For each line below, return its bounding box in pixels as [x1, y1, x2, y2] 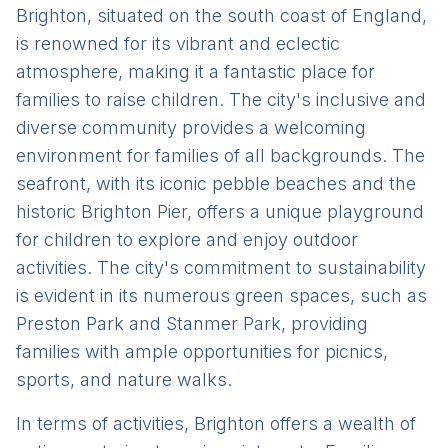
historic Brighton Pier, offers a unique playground [16, 201, 424, 222]
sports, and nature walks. [16, 369, 232, 390]
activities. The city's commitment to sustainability [16, 257, 426, 278]
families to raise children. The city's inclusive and [16, 89, 426, 110]
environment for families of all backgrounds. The [16, 145, 425, 166]
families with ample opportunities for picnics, [16, 341, 388, 362]
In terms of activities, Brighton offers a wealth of [16, 413, 416, 434]
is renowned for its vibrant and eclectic [16, 33, 340, 54]
